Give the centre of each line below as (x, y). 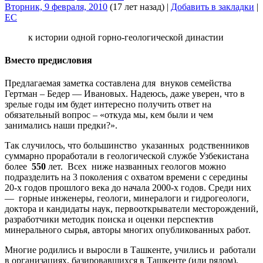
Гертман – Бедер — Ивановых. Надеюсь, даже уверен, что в (125, 94)
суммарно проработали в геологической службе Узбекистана (127, 156)
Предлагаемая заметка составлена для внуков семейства (118, 83)
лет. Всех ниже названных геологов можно (136, 167)
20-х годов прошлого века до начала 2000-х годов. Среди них (128, 188)
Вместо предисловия (48, 60)
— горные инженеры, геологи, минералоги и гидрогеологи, (127, 198)
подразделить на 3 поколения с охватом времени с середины (126, 177)
